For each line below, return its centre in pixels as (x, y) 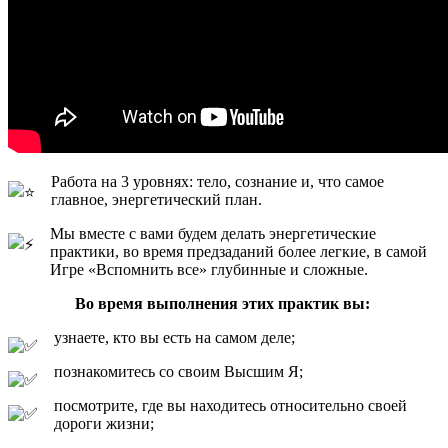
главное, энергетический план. (158, 199)
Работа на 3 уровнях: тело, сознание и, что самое (217, 181)
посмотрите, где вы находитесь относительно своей (230, 405)
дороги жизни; (106, 423)
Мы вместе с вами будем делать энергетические (213, 233)
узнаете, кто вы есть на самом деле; (176, 337)
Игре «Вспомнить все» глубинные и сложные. (211, 269)
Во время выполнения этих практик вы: (224, 303)
